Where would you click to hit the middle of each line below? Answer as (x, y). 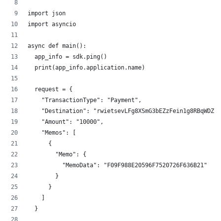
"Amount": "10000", (66, 122)
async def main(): (57, 46)
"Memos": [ (52, 133)
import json (47, 14)
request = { (50, 90)
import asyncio (52, 24)
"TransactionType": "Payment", (85, 100)
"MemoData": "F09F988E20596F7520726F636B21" (117, 166)
